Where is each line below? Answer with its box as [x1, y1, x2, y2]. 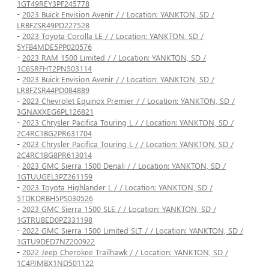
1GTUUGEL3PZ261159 [17, 171, 92, 182]
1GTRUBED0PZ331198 [17, 214, 92, 225]
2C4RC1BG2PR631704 [17, 128, 92, 139]
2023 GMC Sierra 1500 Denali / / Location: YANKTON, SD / [22, 160, 226, 171]
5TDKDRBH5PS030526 [17, 193, 93, 204]
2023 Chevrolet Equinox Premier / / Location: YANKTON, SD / [22, 95, 235, 106]
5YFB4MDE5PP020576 [17, 41, 92, 52]
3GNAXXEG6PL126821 [17, 106, 94, 117]
